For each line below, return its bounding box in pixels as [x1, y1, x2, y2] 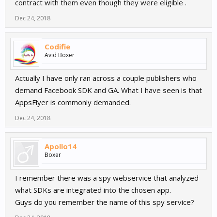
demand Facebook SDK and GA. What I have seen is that [15, 85, 202, 95]
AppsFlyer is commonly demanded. [15, 97, 131, 108]
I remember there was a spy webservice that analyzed [15, 173, 199, 183]
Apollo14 [45, 141, 77, 152]
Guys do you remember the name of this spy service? [15, 197, 194, 207]
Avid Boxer [45, 51, 75, 60]
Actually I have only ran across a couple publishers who [15, 73, 197, 83]
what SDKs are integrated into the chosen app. [15, 185, 171, 195]
